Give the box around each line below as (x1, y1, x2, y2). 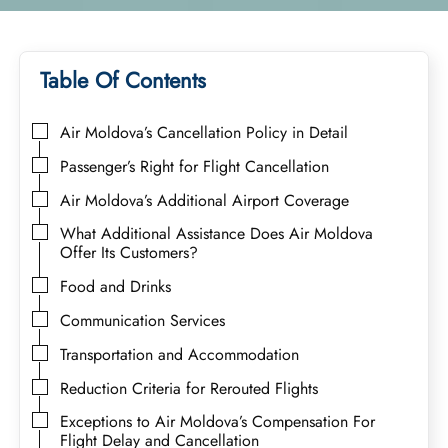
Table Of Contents (40, 63, 207, 96)
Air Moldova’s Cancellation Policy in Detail (60, 120, 354, 144)
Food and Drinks (60, 275, 172, 299)
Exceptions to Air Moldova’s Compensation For (60, 410, 376, 434)
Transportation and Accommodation (60, 342, 300, 366)
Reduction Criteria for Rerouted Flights (60, 376, 319, 400)
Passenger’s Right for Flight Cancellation (60, 154, 330, 178)
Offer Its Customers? (60, 241, 199, 265)
